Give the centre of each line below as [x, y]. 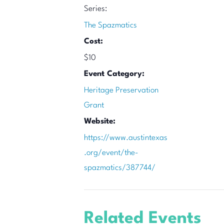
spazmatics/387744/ [120, 168]
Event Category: [114, 74]
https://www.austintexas [126, 138]
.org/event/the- [111, 153]
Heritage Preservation [121, 90]
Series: [95, 9]
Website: [100, 121]
